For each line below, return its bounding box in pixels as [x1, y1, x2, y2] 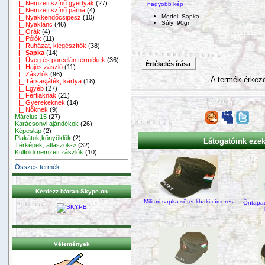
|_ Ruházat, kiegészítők [15, 41, 87, 49]
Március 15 [15, 112, 47, 120]
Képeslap [15, 127, 42, 134]
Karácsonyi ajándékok [15, 119, 79, 127]
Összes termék [15, 163, 60, 170]
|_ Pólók [15, 34, 42, 42]
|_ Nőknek [15, 105, 49, 113]
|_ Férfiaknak [15, 91, 57, 99]
